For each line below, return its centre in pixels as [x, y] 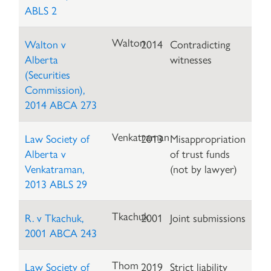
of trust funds [200, 154]
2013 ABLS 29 [56, 184]
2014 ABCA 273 [61, 105]
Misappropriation [208, 139]
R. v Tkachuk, [54, 218]
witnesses [191, 59]
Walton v [46, 44]
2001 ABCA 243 [61, 233]
